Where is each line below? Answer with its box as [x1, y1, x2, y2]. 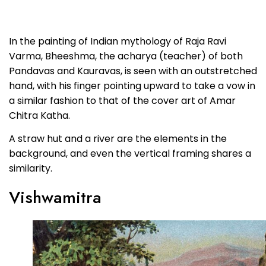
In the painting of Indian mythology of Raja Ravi [9, 34, 226, 48]
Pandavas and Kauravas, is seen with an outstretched [9, 64, 257, 78]
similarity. [9, 161, 52, 176]
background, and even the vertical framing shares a [9, 147, 251, 161]
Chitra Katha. [9, 108, 70, 122]
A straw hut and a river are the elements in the [9, 132, 227, 146]
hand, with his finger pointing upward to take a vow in [9, 78, 255, 93]
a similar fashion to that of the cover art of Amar [9, 93, 236, 107]
